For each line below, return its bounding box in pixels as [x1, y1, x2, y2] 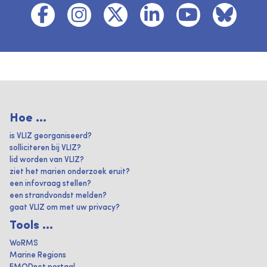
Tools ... [10, 220, 53, 232]
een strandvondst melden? [10, 192, 107, 200]
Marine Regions [10, 252, 66, 259]
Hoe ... [10, 113, 46, 125]
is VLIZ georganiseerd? [10, 132, 92, 140]
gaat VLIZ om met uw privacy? [10, 204, 120, 212]
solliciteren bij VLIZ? [10, 144, 81, 152]
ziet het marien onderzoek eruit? [10, 168, 130, 176]
